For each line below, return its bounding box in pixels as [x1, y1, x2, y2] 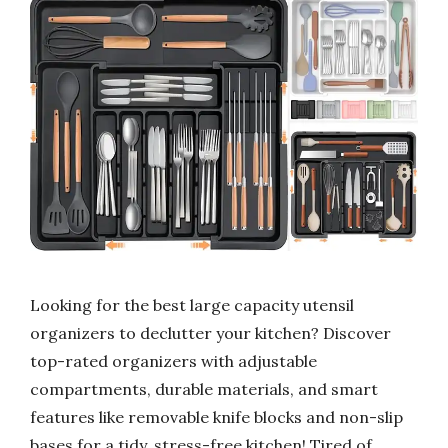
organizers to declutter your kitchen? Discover [30, 322, 391, 343]
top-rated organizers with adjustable [30, 350, 317, 371]
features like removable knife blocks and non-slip [30, 406, 403, 427]
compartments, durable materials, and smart [30, 378, 378, 399]
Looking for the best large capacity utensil [30, 294, 354, 315]
